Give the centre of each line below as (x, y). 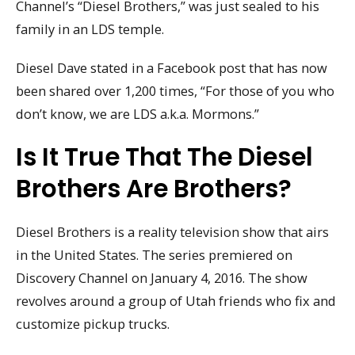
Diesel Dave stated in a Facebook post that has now (172, 67)
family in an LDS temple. (90, 29)
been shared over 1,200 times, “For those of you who (175, 90)
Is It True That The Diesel (164, 157)
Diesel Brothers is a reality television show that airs (172, 231)
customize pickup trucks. (93, 323)
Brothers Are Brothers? (154, 188)
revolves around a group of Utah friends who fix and (176, 300)
